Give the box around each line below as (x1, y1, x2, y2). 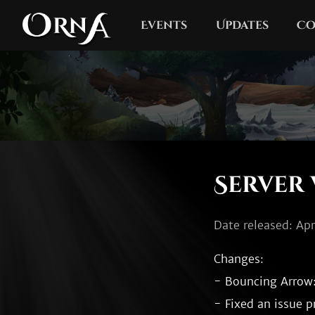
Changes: (214, 252, 264, 266)
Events (141, 18, 188, 33)
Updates (215, 18, 269, 33)
